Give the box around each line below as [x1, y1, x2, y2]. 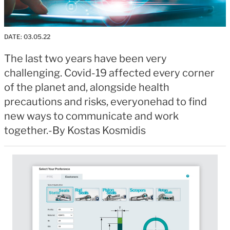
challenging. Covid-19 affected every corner [4, 66, 215, 79]
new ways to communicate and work [4, 109, 179, 122]
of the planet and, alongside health [4, 81, 169, 93]
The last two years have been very [4, 52, 167, 65]
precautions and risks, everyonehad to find [4, 95, 207, 108]
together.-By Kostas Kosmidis [4, 124, 146, 137]
